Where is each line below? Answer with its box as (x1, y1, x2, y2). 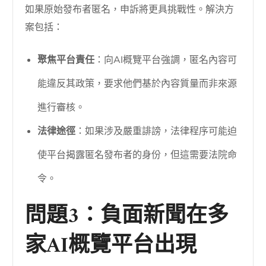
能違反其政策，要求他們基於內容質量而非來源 (37, 77, 237, 90)
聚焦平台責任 (37, 53, 95, 66)
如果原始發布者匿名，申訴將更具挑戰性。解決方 (25, 2, 235, 16)
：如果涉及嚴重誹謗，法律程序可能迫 (75, 124, 237, 138)
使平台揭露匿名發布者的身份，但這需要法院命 (37, 148, 237, 161)
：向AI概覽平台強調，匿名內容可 (94, 53, 237, 66)
